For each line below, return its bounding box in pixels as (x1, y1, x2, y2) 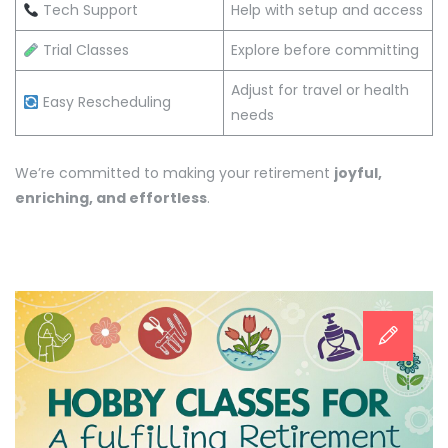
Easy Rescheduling (38, 92, 171, 113)
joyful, (334, 162, 382, 183)
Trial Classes (38, 40, 129, 61)
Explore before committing (231, 40, 419, 61)
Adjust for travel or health (231, 80, 409, 101)
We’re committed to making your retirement (15, 162, 334, 183)
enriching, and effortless (15, 187, 207, 208)
